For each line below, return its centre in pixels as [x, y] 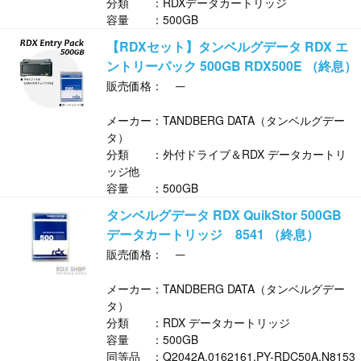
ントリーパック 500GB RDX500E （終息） [232, 66]
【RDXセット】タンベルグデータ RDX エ [227, 47]
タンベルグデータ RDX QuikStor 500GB [224, 215]
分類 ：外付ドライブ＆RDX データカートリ [226, 154]
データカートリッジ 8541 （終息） [213, 234]
